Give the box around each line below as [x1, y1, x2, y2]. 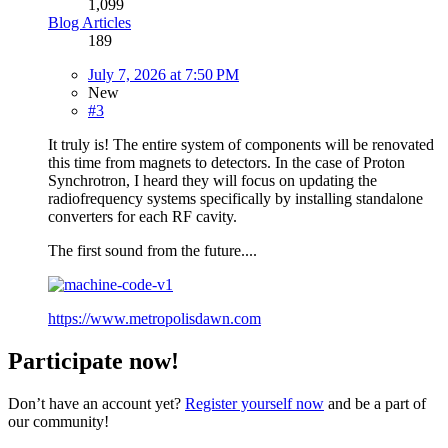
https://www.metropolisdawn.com [48, 309, 261, 327]
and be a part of [324, 394, 426, 412]
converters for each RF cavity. [48, 207, 237, 225]
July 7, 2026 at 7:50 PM [88, 65, 239, 83]
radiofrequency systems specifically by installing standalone [48, 189, 423, 207]
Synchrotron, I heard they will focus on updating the [48, 171, 377, 189]
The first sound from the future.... [48, 241, 257, 259]
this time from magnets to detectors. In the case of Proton [48, 153, 405, 171]
